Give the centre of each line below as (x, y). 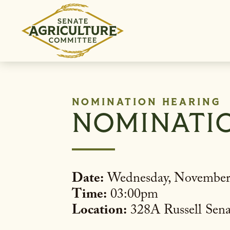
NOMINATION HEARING (146, 102)
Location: (99, 211)
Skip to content (48, 20)
